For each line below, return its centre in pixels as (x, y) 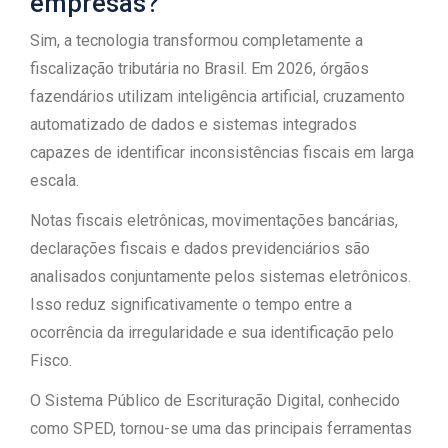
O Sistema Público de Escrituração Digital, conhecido (215, 400)
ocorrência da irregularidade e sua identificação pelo (212, 332)
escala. (54, 180)
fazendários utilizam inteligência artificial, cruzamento (217, 96)
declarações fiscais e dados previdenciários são (200, 248)
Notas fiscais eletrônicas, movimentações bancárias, (214, 220)
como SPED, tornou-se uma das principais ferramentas (221, 428)
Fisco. (51, 360)
